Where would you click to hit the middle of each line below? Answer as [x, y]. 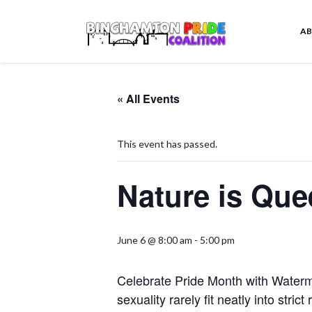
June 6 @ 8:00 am [155, 240]
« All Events [148, 99]
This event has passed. [167, 144]
